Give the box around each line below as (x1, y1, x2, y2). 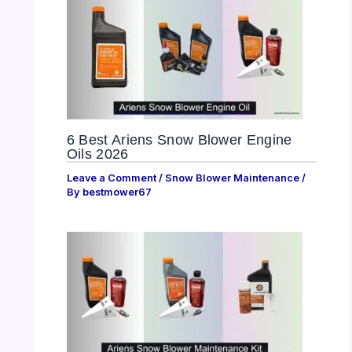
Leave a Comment (66, 171, 156, 184)
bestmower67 (82, 185, 152, 198)
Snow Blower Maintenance (164, 171, 299, 184)
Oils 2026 (66, 145, 129, 162)
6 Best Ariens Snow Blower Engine (66, 130, 292, 148)
